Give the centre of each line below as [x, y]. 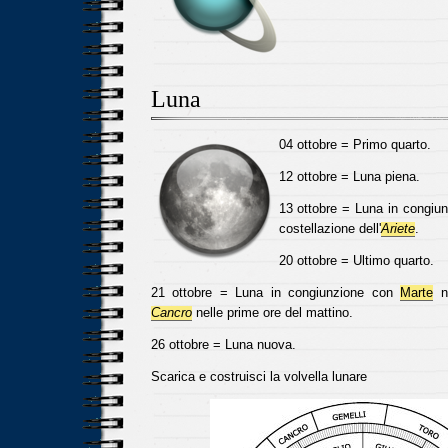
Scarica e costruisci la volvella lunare [258, 376]
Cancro [171, 312]
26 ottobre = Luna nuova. [223, 344]
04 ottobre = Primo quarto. [354, 144]
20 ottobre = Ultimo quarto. [356, 260]
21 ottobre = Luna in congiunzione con [275, 292]
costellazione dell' [329, 228]
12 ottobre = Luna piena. [349, 176]
